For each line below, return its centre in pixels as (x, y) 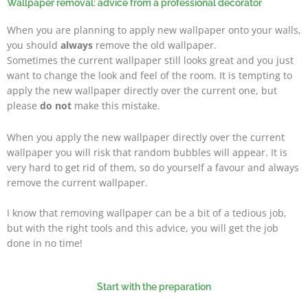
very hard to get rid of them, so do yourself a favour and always (153, 167)
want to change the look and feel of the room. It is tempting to (150, 75)
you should (34, 45)
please (23, 105)
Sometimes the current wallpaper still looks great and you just (150, 60)
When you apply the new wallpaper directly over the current (146, 137)
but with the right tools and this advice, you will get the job (143, 228)
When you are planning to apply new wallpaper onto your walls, (154, 30)
